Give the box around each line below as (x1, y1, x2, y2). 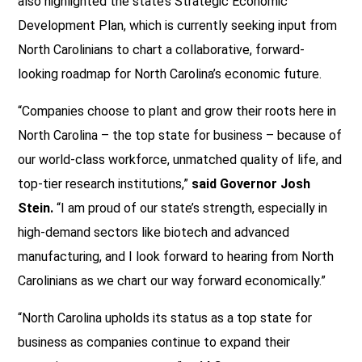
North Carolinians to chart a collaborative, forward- (18, 41, 305, 57)
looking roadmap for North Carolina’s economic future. (18, 65, 322, 82)
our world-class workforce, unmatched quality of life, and (18, 151, 342, 167)
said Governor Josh (188, 175, 310, 192)
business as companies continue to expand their (18, 334, 290, 350)
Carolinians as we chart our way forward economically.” (18, 272, 326, 288)
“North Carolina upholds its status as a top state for (18, 309, 312, 326)
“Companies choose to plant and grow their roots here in (18, 103, 336, 119)
